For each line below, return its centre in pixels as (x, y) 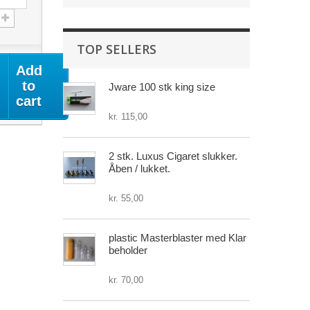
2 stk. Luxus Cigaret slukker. (173, 156)
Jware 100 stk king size (162, 87)
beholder (128, 250)
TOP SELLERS (117, 49)
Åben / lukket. (139, 169)
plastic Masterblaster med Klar (177, 238)
